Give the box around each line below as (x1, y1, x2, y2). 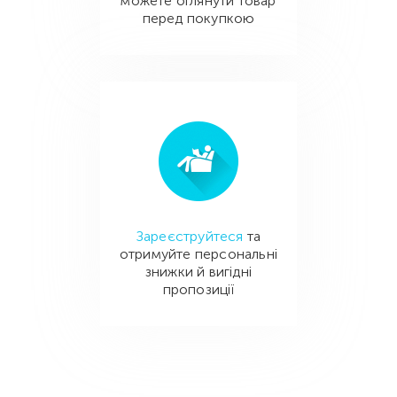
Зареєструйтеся (136, 228, 244, 245)
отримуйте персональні (119, 245, 278, 263)
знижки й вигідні (144, 263, 253, 281)
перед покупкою (142, 10, 255, 27)
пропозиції (162, 281, 235, 299)
